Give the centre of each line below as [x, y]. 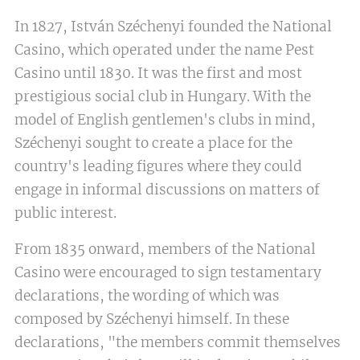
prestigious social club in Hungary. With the [163, 97]
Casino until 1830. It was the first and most [158, 74]
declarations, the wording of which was [147, 296]
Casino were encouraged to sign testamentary [168, 273]
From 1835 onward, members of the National [165, 250]
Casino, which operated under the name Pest [164, 50]
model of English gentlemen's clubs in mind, [165, 120]
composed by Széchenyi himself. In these [152, 319]
